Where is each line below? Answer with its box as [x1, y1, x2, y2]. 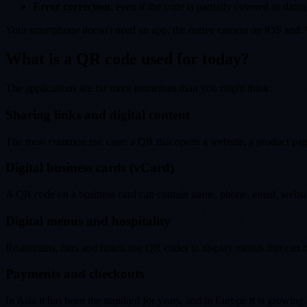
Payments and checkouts [5, 267, 144, 282]
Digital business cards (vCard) [5, 160, 174, 175]
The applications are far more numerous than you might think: [5, 82, 272, 95]
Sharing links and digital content [5, 107, 190, 122]
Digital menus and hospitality [5, 213, 171, 228]
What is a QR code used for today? [5, 50, 249, 69]
